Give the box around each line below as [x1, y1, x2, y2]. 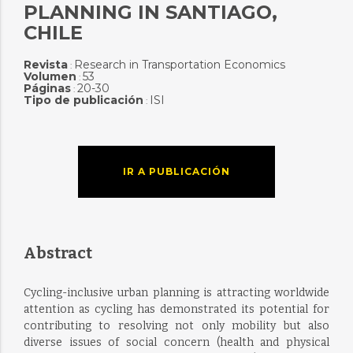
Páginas [23, 81, 71, 95]
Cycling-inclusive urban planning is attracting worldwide [23, 286, 330, 299]
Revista [23, 58, 68, 72]
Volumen [23, 69, 76, 84]
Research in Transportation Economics [73, 58, 285, 72]
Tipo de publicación [23, 93, 143, 107]
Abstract [23, 243, 92, 262]
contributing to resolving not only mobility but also [23, 319, 330, 333]
